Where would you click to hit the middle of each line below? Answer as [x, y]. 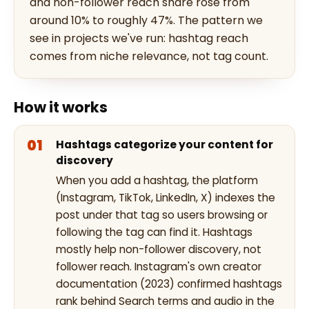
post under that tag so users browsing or [162, 215]
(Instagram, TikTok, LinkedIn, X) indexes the [166, 198]
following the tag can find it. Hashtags [154, 232]
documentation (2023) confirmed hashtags [169, 284]
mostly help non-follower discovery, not [159, 249]
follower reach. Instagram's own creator [159, 267]
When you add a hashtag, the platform [157, 180]
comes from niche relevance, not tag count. [149, 56]
